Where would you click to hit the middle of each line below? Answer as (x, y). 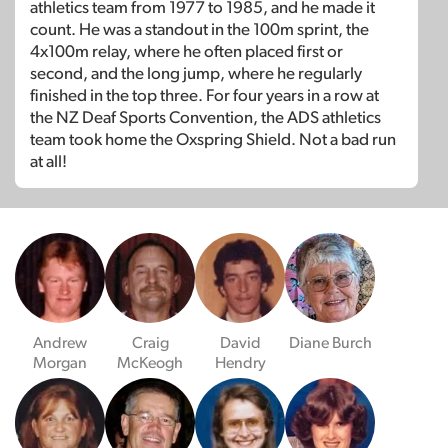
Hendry (240, 362)
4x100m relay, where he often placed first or (186, 51)
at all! (48, 161)
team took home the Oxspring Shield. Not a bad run (213, 139)
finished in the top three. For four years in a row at (204, 95)
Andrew (60, 342)
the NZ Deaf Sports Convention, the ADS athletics (205, 117)
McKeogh (150, 362)
